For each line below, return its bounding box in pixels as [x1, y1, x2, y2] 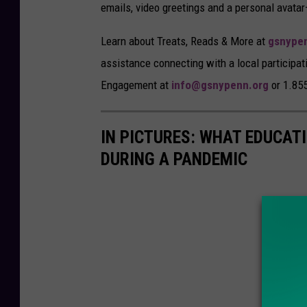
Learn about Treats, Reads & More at [101, 34, 268, 49]
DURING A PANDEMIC [101, 149, 247, 170]
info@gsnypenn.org [171, 78, 269, 93]
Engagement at [101, 78, 171, 93]
